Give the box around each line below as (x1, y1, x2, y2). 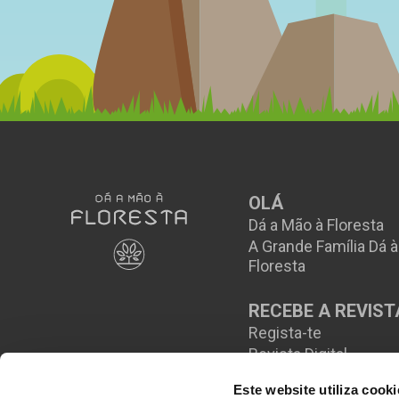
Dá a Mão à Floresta (248, 216, 384, 235)
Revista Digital (248, 345, 347, 364)
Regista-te (248, 323, 322, 343)
